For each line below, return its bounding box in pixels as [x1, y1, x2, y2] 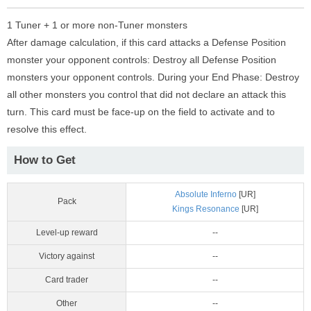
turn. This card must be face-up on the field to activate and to [7, 106, 275, 118]
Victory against [39, 251, 94, 262]
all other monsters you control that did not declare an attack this [7, 89, 286, 101]
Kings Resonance [171, 204, 239, 215]
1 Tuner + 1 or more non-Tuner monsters [7, 19, 187, 31]
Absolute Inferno [174, 190, 237, 200]
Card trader [45, 275, 88, 285]
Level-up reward [35, 228, 98, 238]
